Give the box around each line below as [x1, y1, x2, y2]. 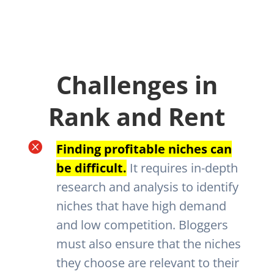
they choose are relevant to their [56, 254, 239, 272]
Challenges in [56, 68, 218, 102]
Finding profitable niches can [56, 141, 232, 158]
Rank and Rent [48, 100, 226, 134]
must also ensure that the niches [56, 235, 241, 253]
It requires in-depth [126, 160, 238, 177]
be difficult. [56, 160, 127, 177]
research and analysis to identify [56, 179, 239, 196]
